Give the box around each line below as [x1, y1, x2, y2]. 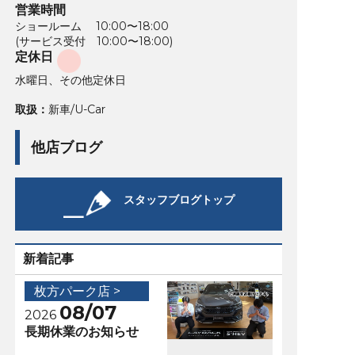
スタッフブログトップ [123, 192, 235, 207]
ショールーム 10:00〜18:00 [14, 18, 169, 33]
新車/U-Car [48, 101, 105, 116]
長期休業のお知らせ [24, 323, 139, 339]
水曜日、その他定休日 [14, 72, 126, 87]
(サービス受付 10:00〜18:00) [14, 33, 173, 48]
